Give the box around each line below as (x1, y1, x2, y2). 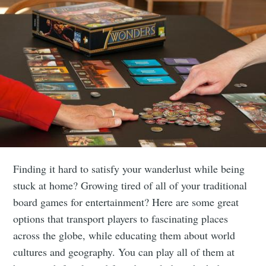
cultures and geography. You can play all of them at (13, 244, 235, 259)
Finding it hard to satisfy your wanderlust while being (13, 161, 245, 176)
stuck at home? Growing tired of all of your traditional (13, 178, 248, 192)
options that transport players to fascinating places (13, 211, 229, 226)
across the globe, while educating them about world (13, 227, 236, 242)
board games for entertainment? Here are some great (13, 194, 239, 209)
